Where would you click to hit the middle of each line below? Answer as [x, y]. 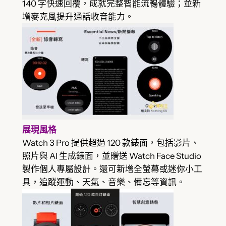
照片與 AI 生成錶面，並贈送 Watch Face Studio [111, 156]
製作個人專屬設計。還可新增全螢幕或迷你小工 [112, 169]
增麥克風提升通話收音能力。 [78, 17]
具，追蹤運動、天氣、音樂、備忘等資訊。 [103, 182]
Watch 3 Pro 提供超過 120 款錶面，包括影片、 [110, 143]
